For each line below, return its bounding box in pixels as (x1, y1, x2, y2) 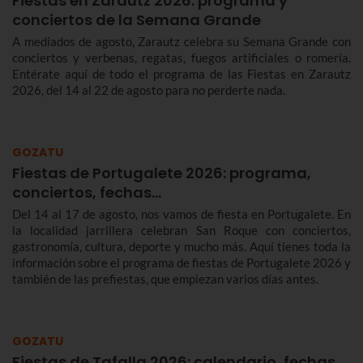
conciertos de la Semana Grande (12, 9, 261, 30)
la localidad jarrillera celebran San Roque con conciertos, (12, 222, 351, 237)
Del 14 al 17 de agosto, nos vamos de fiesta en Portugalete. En (12, 206, 351, 221)
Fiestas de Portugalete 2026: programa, (12, 162, 311, 183)
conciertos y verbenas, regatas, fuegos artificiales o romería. (12, 49, 351, 65)
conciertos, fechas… (12, 181, 161, 203)
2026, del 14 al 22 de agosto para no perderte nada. (12, 82, 285, 97)
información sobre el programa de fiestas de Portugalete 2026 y (12, 254, 351, 270)
